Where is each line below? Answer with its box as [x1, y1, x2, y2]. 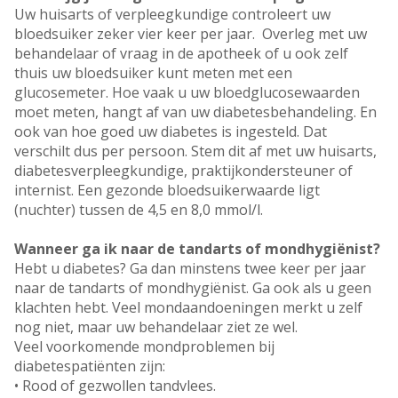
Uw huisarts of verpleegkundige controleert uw [14, 4, 330, 25]
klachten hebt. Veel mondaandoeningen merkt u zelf [14, 298, 362, 318]
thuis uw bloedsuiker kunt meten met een [14, 63, 292, 84]
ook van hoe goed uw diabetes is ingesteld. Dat [14, 122, 327, 142]
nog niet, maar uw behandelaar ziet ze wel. [14, 317, 298, 338]
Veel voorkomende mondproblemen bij [14, 337, 275, 357]
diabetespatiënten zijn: [14, 356, 165, 377]
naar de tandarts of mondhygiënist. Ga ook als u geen [14, 278, 371, 298]
